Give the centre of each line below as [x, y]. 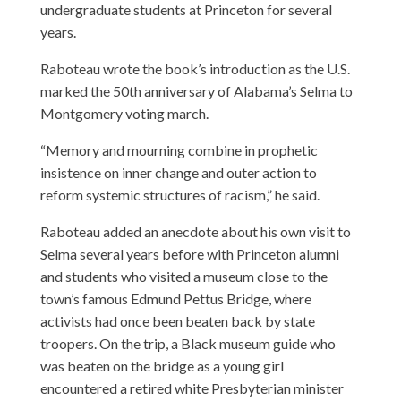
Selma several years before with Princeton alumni [189, 253]
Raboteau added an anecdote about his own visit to [195, 231]
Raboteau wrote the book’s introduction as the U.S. [195, 68]
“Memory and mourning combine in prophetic [179, 149]
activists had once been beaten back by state [177, 320]
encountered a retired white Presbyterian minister [192, 388]
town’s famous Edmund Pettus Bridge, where [175, 298]
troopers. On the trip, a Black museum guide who [188, 343]
